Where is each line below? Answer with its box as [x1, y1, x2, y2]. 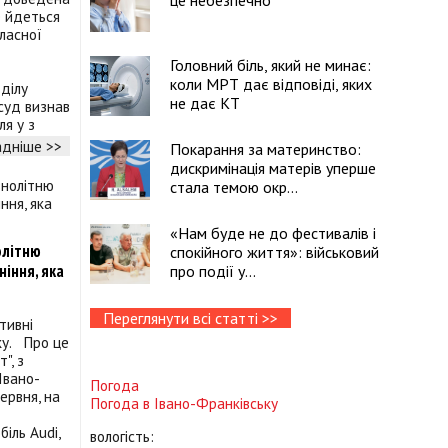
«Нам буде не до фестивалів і [170, 223, 376, 243]
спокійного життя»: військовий [170, 242, 379, 262]
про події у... [170, 261, 256, 281]
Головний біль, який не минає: [170, 55, 371, 75]
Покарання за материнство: [170, 139, 361, 159]
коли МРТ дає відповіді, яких [170, 74, 372, 94]
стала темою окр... [170, 177, 298, 197]
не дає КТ [170, 93, 240, 113]
